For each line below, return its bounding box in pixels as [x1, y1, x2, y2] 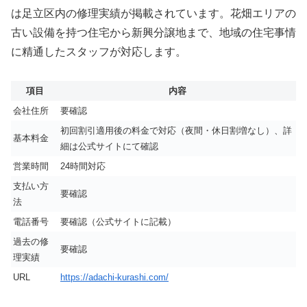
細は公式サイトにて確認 [60, 141, 158, 152]
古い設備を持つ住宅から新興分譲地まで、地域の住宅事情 [11, 26, 296, 38]
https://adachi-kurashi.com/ [60, 272, 169, 283]
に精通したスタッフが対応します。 [11, 45, 186, 58]
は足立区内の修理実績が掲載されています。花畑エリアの [11, 7, 296, 19]
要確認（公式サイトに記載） [60, 217, 176, 228]
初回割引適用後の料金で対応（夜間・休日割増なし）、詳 [60, 125, 292, 136]
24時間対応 [60, 161, 106, 172]
